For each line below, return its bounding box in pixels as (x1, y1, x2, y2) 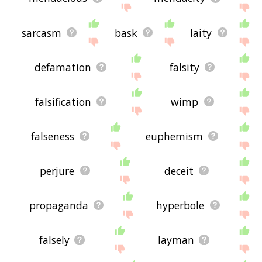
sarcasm (21, 25, 61, 40)
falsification (35, 94, 91, 109)
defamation (34, 60, 91, 74)
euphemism (145, 129, 203, 143)
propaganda (29, 198, 88, 212)
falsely (39, 232, 70, 247)
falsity (169, 60, 199, 74)
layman (158, 232, 195, 247)
